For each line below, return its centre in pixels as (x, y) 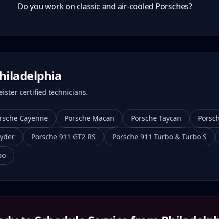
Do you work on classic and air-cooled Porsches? (105, 6)
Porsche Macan (89, 118)
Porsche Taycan (156, 118)
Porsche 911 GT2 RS (64, 137)
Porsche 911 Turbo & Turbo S (160, 137)
